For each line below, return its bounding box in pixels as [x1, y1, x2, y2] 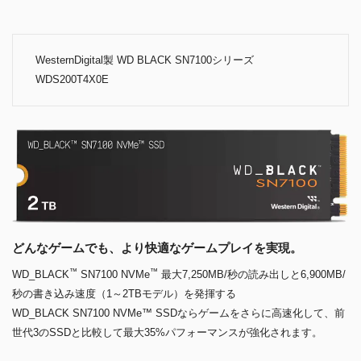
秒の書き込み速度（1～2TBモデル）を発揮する [12, 287, 236, 300]
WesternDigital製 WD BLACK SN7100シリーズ [35, 53, 264, 66]
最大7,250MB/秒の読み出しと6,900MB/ [158, 268, 346, 280]
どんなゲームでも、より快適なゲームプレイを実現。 [12, 239, 302, 255]
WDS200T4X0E [35, 73, 109, 85]
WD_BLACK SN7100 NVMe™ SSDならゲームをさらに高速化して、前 [12, 306, 345, 319]
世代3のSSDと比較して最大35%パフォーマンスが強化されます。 [12, 326, 322, 338]
